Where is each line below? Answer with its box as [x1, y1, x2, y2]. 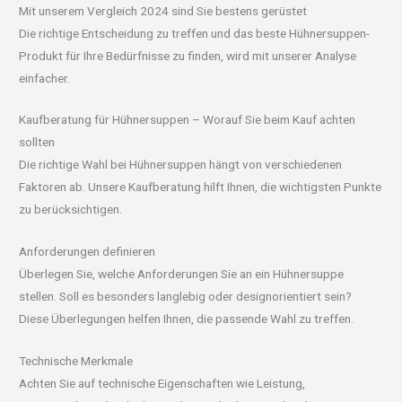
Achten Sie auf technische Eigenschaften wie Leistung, [19, 376, 306, 391]
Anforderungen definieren [19, 244, 156, 259]
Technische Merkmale [19, 354, 134, 369]
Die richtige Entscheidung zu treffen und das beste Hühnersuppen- [19, 25, 371, 40]
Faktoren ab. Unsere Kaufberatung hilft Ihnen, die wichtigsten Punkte [19, 179, 382, 195]
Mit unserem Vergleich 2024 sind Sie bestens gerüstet [19, 3, 308, 18]
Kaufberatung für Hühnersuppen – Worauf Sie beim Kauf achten [19, 112, 356, 127]
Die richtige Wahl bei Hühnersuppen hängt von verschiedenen [19, 157, 343, 172]
